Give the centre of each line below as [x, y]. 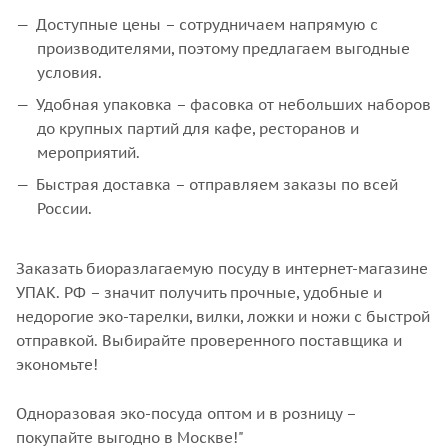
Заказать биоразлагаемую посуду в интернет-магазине [222, 268]
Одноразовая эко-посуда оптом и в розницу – [186, 413]
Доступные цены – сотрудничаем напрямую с [207, 24]
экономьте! [57, 364]
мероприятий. [88, 152]
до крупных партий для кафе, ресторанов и [198, 128]
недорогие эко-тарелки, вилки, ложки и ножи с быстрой [223, 316]
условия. [69, 72]
